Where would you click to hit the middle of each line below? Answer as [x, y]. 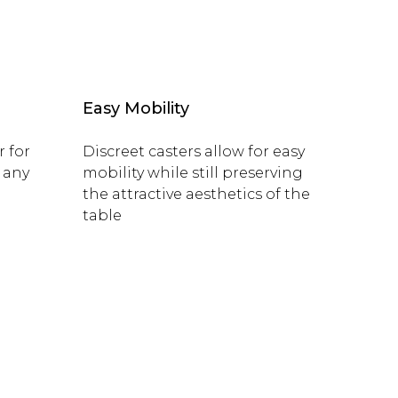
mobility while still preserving [192, 172]
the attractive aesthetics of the [196, 194]
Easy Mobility [135, 109]
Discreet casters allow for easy [193, 151]
